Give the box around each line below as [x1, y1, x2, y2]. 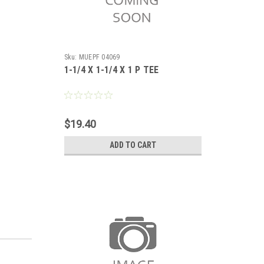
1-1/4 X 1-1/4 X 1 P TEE [64, 64, 159, 75]
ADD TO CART [109, 140, 156, 150]
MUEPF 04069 [78, 53, 120, 61]
